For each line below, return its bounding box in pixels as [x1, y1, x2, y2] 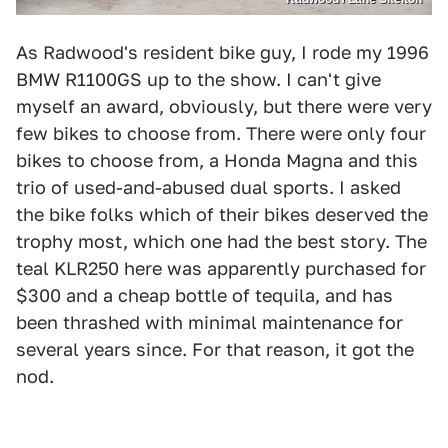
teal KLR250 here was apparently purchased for [16, 258, 426, 280]
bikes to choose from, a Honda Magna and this [16, 150, 418, 172]
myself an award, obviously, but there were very [16, 96, 432, 118]
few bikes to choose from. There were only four [16, 123, 426, 145]
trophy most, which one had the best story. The [16, 231, 427, 253]
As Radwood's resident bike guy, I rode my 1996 [16, 42, 429, 64]
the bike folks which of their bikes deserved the [16, 204, 428, 226]
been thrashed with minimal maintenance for [16, 312, 403, 334]
